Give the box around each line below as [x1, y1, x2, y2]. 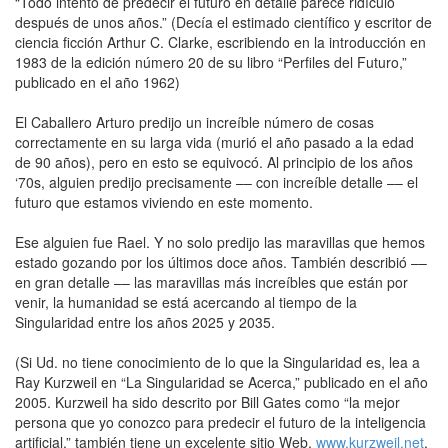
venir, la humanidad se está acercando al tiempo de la [15, 291, 357, 312]
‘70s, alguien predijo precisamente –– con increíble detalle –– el [15, 171, 418, 192]
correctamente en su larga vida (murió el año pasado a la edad [15, 131, 414, 152]
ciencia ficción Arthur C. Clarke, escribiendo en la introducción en [15, 31, 426, 52]
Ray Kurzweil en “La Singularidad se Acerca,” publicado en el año [15, 371, 428, 392]
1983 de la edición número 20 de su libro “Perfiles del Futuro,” [15, 51, 407, 72]
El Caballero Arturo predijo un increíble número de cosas [15, 111, 374, 132]
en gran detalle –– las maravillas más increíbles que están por [15, 271, 408, 292]
